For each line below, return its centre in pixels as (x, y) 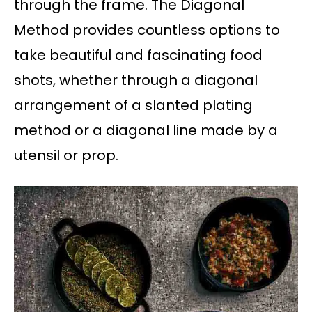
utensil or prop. (66, 156)
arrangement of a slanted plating (133, 106)
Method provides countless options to (147, 30)
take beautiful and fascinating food (138, 55)
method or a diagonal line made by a (146, 131)
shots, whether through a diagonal (136, 80)
